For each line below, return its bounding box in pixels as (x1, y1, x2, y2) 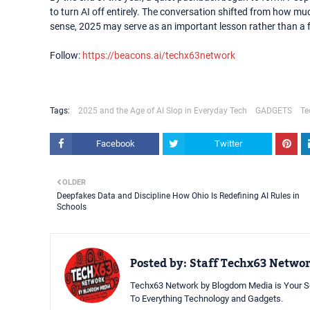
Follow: (50, 50, 82, 61)
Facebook (96, 138, 135, 149)
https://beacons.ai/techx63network (82, 50, 235, 61)
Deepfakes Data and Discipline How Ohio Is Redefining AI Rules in (57, 191, 300, 201)
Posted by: (130, 253, 187, 275)
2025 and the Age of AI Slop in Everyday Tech (78, 106, 247, 116)
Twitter (215, 138, 242, 149)
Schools (57, 202, 86, 212)
